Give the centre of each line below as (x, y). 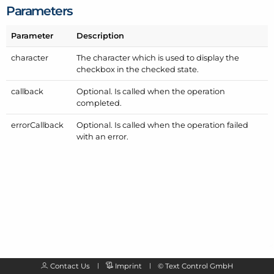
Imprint (128, 266)
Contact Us (70, 266)
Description (101, 36)
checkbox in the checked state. (138, 69)
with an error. (103, 137)
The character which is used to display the (158, 58)
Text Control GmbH (199, 266)
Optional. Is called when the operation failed (163, 125)
